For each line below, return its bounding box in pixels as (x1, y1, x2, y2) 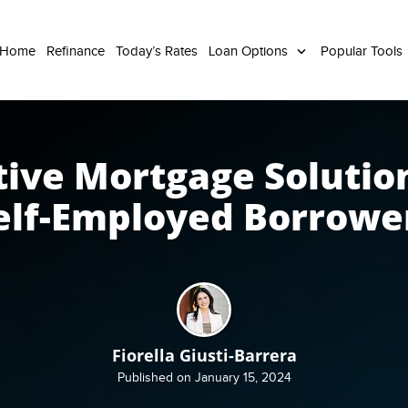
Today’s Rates (116, 43, 199, 59)
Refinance (46, 43, 106, 59)
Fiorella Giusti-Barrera (111, 344, 297, 366)
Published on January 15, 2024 (117, 371, 291, 385)
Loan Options (209, 43, 292, 59)
